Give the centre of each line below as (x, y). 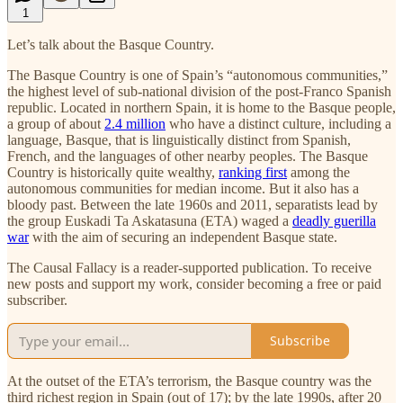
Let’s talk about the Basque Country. (111, 44)
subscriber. (37, 300)
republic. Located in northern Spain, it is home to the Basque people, (201, 107)
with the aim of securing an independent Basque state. (183, 237)
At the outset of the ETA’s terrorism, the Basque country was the (189, 381)
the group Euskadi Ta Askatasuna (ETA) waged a (150, 220)
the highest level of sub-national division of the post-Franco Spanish (199, 91)
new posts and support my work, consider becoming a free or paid (194, 283)
